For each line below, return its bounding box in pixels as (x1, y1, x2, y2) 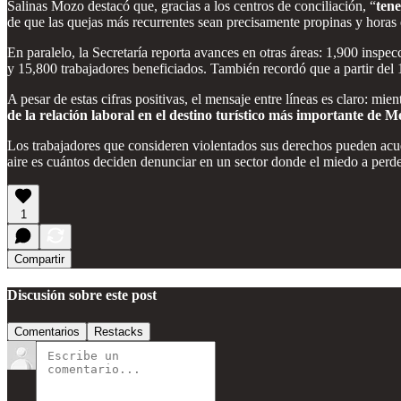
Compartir (14, 252, 64, 266)
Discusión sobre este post (7, 286, 157, 303)
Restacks (94, 325, 143, 339)
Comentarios (14, 325, 80, 339)
